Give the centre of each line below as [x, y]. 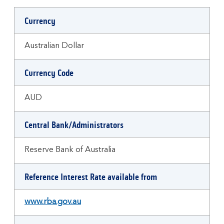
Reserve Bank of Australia [70, 150]
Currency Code [49, 73]
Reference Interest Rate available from [91, 177]
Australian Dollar [54, 46]
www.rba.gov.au [53, 202]
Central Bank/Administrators [74, 125]
